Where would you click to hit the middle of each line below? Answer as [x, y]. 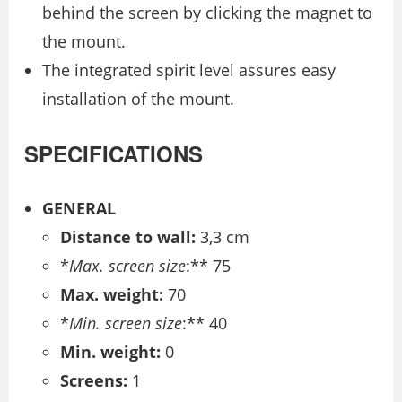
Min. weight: [110, 351]
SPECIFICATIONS [114, 153]
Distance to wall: [128, 236]
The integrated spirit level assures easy [189, 70]
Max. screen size [127, 265]
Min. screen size [126, 323]
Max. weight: [112, 294]
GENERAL [79, 208]
